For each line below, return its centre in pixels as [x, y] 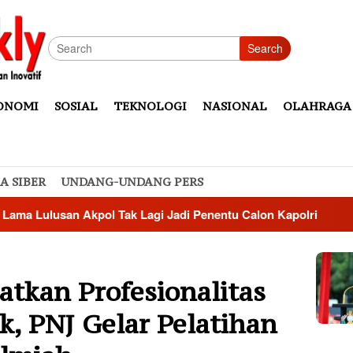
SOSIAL [76, 106]
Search [265, 48]
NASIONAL [235, 106]
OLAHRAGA [317, 106]
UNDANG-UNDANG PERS [132, 182]
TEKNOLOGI [150, 106]
